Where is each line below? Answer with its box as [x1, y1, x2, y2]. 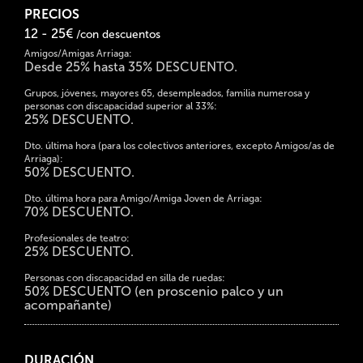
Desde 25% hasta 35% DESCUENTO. [24, 58, 237, 75]
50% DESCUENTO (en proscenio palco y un [24, 283, 284, 299]
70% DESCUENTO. [24, 203, 134, 220]
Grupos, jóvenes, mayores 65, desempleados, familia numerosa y [24, 87, 310, 99]
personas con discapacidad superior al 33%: [24, 100, 217, 112]
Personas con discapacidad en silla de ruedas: [24, 271, 225, 284]
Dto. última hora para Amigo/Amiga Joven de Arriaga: [24, 192, 263, 204]
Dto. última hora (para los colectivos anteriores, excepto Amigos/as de [24, 139, 335, 152]
